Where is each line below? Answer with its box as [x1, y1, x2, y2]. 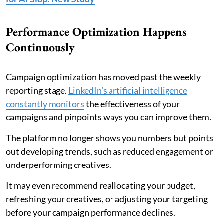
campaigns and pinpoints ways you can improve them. [6, 111, 211, 122]
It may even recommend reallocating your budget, [6, 179, 195, 191]
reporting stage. [6, 84, 68, 96]
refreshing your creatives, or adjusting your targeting [6, 193, 208, 204]
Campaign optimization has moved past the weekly [6, 71, 201, 82]
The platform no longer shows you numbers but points [6, 132, 213, 143]
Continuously [6, 39, 75, 55]
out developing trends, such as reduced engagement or [6, 145, 213, 157]
